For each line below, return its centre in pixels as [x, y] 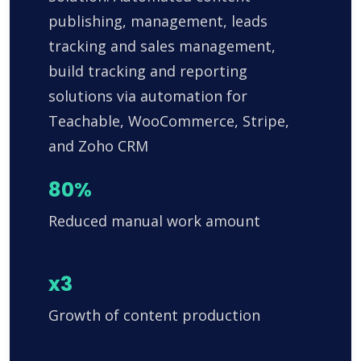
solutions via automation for [148, 95]
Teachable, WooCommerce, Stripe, [169, 120]
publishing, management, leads [158, 21]
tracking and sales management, [162, 46]
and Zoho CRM [98, 145]
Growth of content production [154, 315]
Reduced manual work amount [154, 220]
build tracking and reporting [148, 71]
